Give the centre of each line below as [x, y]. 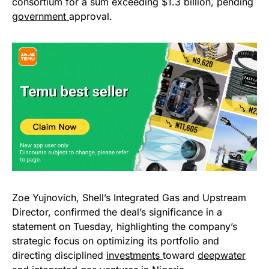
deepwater [222, 255]
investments [134, 255]
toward [180, 255]
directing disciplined [59, 255]
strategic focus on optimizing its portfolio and [116, 240]
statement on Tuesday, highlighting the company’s [125, 226]
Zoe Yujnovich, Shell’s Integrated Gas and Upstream [129, 197]
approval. [91, 17]
